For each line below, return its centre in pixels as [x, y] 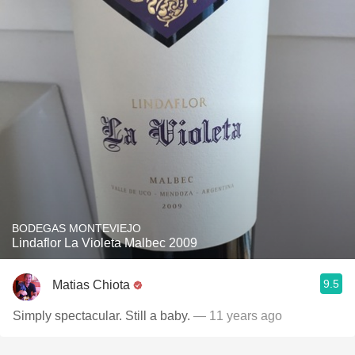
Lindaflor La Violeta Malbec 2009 [105, 243]
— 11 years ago [238, 316]
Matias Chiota [91, 284]
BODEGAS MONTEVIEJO [76, 228]
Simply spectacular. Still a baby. [103, 316]
